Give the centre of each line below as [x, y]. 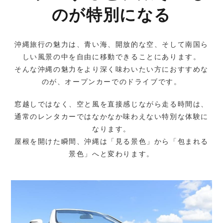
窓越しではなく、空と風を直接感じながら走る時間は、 [111, 104]
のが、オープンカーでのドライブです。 [111, 81]
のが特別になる [111, 15]
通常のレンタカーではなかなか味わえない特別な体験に [111, 116]
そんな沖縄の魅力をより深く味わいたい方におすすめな [111, 69]
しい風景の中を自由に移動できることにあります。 [111, 56]
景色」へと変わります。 [111, 154]
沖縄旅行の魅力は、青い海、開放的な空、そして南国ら [111, 44]
